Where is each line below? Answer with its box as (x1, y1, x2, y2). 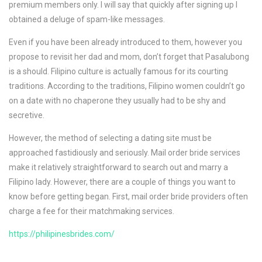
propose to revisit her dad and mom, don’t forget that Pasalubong (9, 52, 249, 61)
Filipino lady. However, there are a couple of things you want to (9, 177, 236, 187)
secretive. (9, 111, 44, 120)
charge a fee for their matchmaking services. (9, 206, 174, 216)
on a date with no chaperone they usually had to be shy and (9, 96, 226, 105)
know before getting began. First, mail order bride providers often (9, 192, 248, 201)
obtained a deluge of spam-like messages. (9, 15, 165, 24)
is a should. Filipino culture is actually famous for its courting (9, 67, 228, 76)
